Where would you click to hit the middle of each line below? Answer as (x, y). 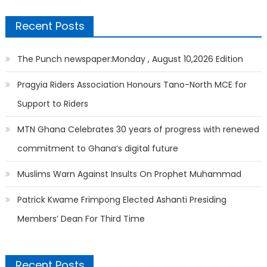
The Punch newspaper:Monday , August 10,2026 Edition (130, 59)
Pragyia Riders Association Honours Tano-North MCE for (132, 85)
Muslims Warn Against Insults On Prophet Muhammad (129, 174)
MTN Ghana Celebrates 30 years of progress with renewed (138, 130)
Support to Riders (52, 104)
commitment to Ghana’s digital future (97, 149)
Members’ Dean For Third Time (81, 219)
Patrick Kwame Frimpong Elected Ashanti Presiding (122, 200)
